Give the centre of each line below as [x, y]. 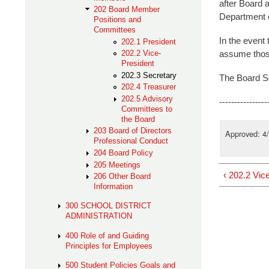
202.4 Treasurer [149, 87]
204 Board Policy [123, 153]
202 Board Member [126, 10]
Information [113, 187]
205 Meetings [117, 165]
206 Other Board [122, 177]
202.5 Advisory [147, 98]
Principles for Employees [109, 246]
